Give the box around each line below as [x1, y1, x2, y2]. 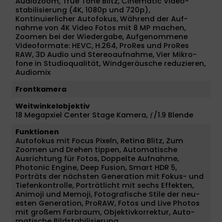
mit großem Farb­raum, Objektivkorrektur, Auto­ [15, 207, 195, 217]
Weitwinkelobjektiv [15, 101, 90, 111]
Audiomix [15, 67, 51, 77]
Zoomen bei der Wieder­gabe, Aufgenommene [15, 31, 188, 42]
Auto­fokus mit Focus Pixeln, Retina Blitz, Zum [15, 135, 183, 146]
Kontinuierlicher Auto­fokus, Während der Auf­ [15, 13, 188, 24]
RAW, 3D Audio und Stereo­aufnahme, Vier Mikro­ [15, 49, 197, 59]
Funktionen [15, 126, 59, 137]
